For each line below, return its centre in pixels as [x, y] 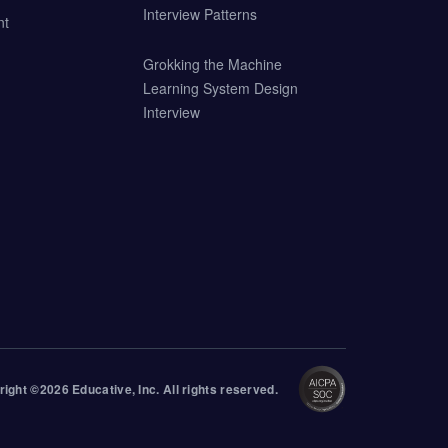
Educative [102, 389]
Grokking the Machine [212, 64]
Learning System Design [220, 88]
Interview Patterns [199, 14]
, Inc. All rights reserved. [204, 389]
